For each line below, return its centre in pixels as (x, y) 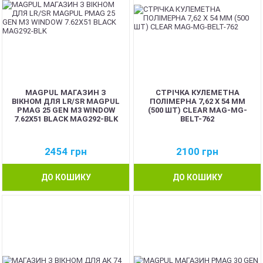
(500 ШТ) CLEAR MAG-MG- (197, 110)
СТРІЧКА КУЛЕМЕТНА (197, 92)
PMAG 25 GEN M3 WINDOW (66, 110)
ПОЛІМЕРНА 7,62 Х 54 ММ (197, 101)
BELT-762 (197, 119)
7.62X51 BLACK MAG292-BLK (66, 119)
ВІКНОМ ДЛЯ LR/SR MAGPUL (66, 101)
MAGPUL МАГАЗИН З (66, 92)
